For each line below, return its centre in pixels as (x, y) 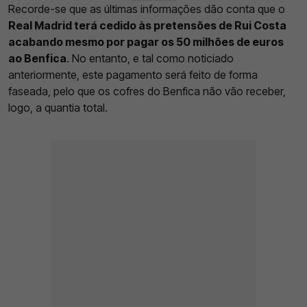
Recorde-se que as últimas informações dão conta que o (147, 9)
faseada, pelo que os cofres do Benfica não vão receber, (147, 91)
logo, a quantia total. (58, 108)
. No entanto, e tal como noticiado (150, 59)
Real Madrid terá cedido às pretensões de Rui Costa (147, 26)
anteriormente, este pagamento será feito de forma (133, 75)
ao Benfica (37, 59)
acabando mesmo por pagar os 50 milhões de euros (146, 42)
